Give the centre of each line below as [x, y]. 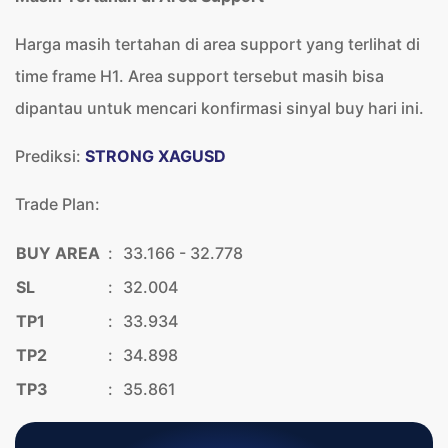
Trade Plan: [57, 203]
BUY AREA [58, 252]
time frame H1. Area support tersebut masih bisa [199, 75]
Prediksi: [50, 155]
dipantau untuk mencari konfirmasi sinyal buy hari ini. [219, 107]
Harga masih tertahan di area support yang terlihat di [217, 43]
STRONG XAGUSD [155, 155]
